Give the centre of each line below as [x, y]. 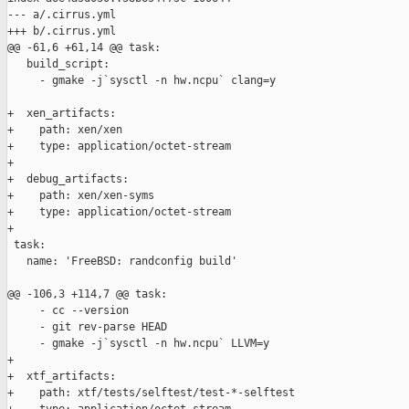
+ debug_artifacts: [68, 179]
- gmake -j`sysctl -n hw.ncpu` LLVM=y [138, 344]
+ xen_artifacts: [62, 114]
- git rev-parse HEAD [87, 327]
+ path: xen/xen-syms [81, 196]
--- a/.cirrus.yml [62, 15]
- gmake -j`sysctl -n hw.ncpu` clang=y [142, 81]
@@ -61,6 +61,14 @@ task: [84, 48]
